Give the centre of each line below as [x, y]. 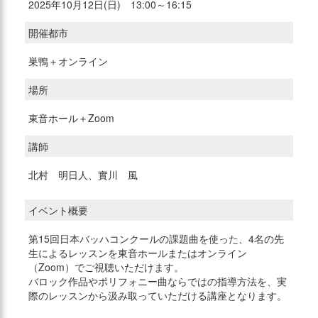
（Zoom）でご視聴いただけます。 [106, 267]
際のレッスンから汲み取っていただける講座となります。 [158, 296]
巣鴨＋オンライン [70, 61]
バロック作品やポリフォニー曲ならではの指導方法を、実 [158, 281]
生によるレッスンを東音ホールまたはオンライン [138, 253]
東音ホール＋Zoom [73, 118]
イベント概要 [58, 210]
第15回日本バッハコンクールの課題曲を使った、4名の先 [156, 239]
